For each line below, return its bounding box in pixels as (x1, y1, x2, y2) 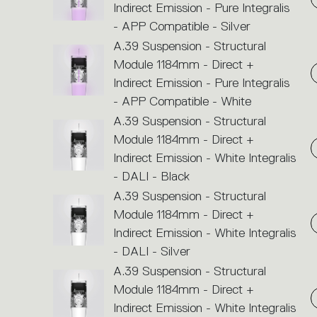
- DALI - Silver (113, 243, 190, 258)
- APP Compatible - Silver (113, 18, 250, 33)
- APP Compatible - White (113, 93, 251, 108)
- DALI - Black (113, 168, 190, 183)
